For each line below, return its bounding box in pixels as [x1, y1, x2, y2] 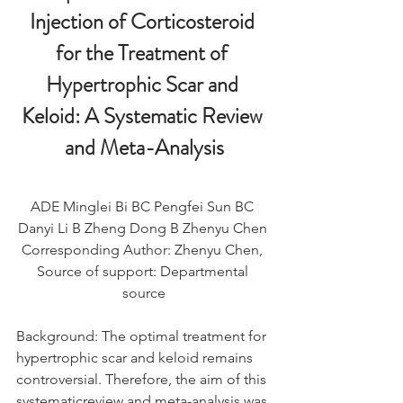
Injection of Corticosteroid [29, 6, 259, 37]
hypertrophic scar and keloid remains [16, 349, 256, 366]
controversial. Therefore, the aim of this [16, 371, 270, 388]
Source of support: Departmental [36, 263, 252, 280]
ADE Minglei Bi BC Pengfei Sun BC [31, 198, 257, 215]
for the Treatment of [56, 38, 232, 68]
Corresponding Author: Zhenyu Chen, [22, 241, 266, 258]
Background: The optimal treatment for [16, 327, 270, 345]
